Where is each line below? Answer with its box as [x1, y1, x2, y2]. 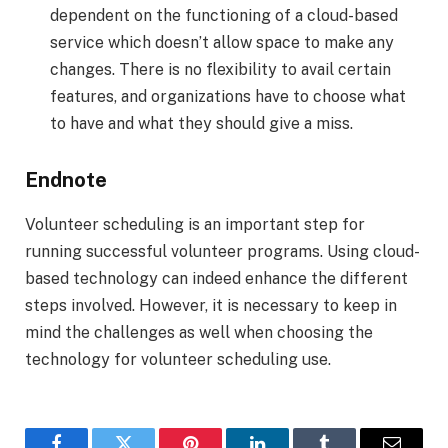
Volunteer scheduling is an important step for [25, 214, 365, 234]
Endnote [25, 168, 107, 193]
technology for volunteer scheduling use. [25, 349, 335, 369]
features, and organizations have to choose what [50, 86, 406, 106]
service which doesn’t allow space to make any [50, 32, 394, 52]
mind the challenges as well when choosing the [25, 322, 373, 342]
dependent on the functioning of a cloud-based [50, 5, 398, 25]
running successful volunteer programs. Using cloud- [25, 241, 420, 261]
